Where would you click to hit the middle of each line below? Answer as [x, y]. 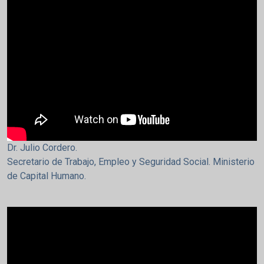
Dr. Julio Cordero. [42, 147]
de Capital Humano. [47, 176]
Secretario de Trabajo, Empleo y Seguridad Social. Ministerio [131, 161]
